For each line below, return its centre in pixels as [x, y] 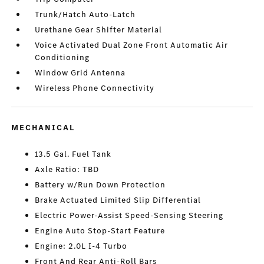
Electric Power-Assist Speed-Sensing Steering [129, 216]
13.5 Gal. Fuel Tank [73, 154]
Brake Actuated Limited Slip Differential [118, 200]
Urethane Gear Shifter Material [99, 30]
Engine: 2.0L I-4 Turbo [81, 246]
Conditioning [62, 58]
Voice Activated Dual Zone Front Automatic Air [132, 45]
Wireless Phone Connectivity [95, 88]
